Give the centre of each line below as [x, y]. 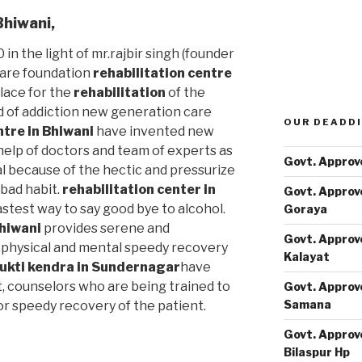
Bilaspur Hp [316, 352]
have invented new [154, 131]
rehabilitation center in [138, 189]
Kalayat [306, 257]
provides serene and [105, 228]
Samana [307, 304]
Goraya [305, 209]
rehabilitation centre [162, 73]
